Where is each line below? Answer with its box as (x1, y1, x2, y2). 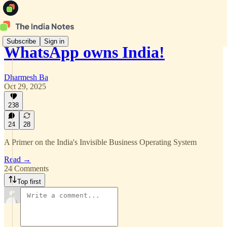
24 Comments (4, 164, 49, 173)
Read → (4, 155, 31, 164)
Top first (17, 178, 41, 185)
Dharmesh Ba (4, 72, 48, 82)
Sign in (44, 37, 64, 45)
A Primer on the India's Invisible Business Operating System (4, 138, 197, 146)
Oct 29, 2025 (4, 82, 46, 91)
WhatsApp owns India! (4, 43, 165, 62)
